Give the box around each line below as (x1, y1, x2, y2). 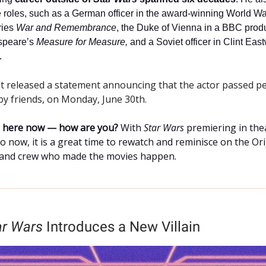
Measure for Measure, (36, 36, 130, 47)
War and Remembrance (16, 22, 116, 33)
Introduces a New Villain (43, 218, 200, 235)
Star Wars (144, 121, 184, 134)
